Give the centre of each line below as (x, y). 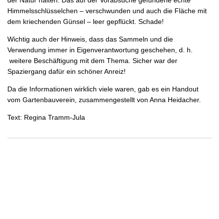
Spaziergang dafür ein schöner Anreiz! (66, 71)
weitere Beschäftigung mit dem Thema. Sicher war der (92, 60)
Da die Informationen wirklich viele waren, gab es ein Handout (103, 89)
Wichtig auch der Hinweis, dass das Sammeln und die (90, 39)
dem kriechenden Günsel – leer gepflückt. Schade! (86, 21)
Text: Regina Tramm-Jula (46, 117)
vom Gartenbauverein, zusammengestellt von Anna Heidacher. (104, 99)
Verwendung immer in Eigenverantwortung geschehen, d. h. (100, 50)
